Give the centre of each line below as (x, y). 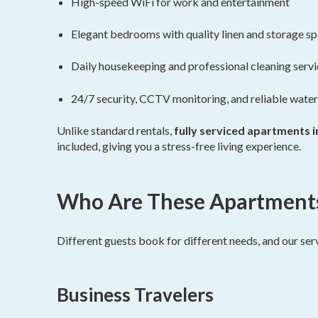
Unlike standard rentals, (115, 130)
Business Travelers (135, 295)
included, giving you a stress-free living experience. (179, 146)
